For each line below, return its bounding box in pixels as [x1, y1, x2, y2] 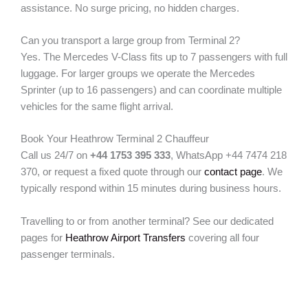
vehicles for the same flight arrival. [21, 100, 173, 112]
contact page [204, 166, 262, 178]
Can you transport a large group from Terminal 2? [21, 34, 240, 46]
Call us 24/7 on [21, 150, 90, 162]
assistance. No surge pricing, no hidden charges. [21, 2, 239, 14]
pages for [21, 232, 65, 243]
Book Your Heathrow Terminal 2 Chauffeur [21, 133, 209, 145]
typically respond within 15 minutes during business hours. [21, 183, 281, 195]
